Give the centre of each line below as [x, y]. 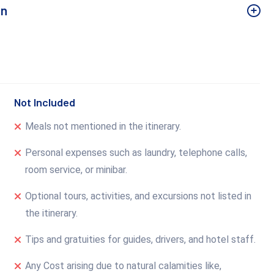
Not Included [45, 102]
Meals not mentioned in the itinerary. [103, 126]
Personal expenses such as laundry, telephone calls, [136, 152]
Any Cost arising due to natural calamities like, [124, 265]
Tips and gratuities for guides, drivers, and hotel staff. [141, 239]
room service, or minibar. [76, 169]
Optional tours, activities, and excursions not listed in [139, 196]
